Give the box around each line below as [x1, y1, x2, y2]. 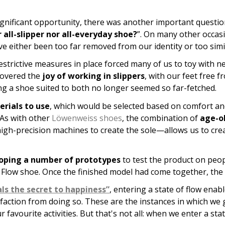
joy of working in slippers [42, 70, 145, 82]
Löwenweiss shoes [52, 112, 122, 124]
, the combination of [122, 112, 198, 124]
